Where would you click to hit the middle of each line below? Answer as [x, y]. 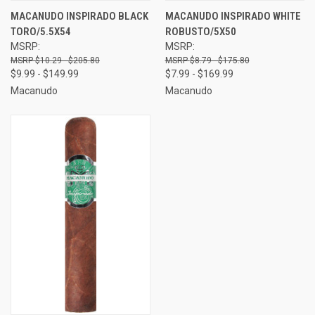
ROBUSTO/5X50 [200, 31]
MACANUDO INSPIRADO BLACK [79, 16]
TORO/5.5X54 [41, 31]
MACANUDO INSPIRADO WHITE [233, 16]
